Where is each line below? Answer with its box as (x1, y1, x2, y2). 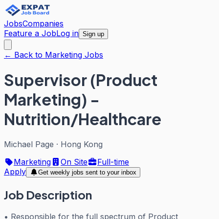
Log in (56, 28, 79, 38)
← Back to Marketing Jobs (4, 50, 103, 60)
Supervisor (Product (4, 70, 157, 90)
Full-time (97, 156, 129, 167)
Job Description (4, 187, 92, 202)
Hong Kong (61, 139, 103, 149)
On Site (61, 156, 88, 167)
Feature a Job (4, 28, 56, 38)
